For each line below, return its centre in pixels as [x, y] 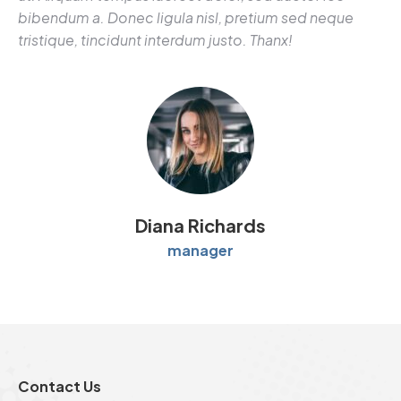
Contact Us [60, 386]
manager [200, 250]
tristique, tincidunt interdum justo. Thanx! [155, 40]
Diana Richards [200, 225]
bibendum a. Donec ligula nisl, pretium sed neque [186, 17]
